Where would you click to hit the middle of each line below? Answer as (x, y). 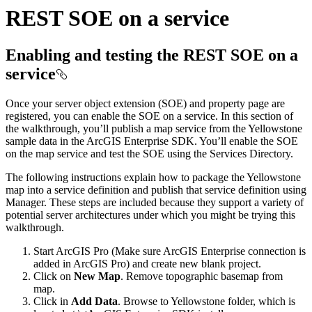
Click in (52, 302)
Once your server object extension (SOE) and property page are (145, 104)
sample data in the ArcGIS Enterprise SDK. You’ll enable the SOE (152, 141)
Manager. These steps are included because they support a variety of (155, 203)
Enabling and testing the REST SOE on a (152, 55)
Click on (54, 276)
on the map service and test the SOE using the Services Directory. (149, 154)
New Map (97, 276)
